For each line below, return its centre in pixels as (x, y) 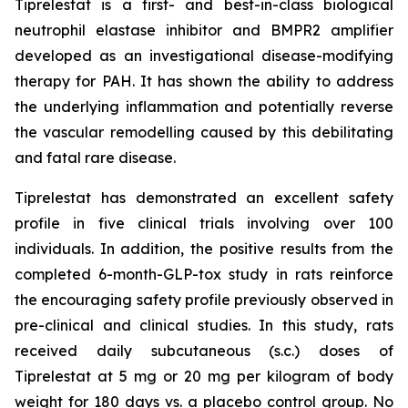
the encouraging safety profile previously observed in (204, 300)
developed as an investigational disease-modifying (204, 56)
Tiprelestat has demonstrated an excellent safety (204, 198)
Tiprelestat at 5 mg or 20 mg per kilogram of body (204, 376)
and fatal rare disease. (95, 158)
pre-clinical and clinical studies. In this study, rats (204, 325)
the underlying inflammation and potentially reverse (204, 107)
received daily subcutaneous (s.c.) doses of (204, 351)
